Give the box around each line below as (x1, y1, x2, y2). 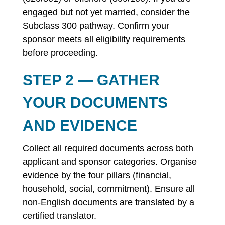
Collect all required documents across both (22, 143, 193, 153)
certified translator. (22, 211, 96, 221)
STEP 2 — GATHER (22, 72, 160, 88)
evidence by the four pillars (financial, (22, 170, 171, 180)
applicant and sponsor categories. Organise (22, 157, 197, 167)
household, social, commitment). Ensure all (22, 184, 195, 194)
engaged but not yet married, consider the (22, 7, 190, 17)
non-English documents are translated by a (22, 197, 194, 207)
